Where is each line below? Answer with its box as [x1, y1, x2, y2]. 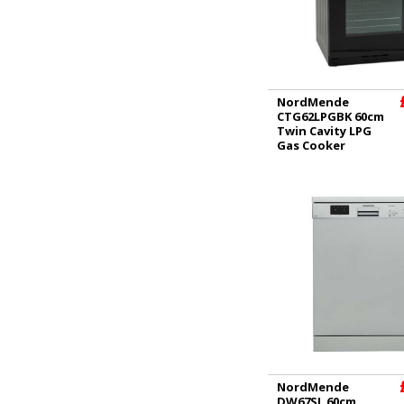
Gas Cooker [277, 136, 345, 153]
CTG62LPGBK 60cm [277, 107, 384, 124]
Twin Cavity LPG [277, 122, 372, 139]
